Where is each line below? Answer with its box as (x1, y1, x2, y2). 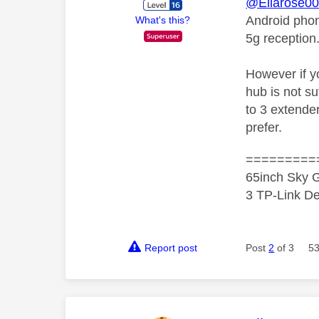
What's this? (135, 14, 191, 26)
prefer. (246, 120, 283, 135)
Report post (145, 242, 198, 253)
